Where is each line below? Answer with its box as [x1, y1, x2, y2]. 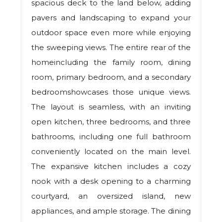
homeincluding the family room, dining [31, 57, 191, 67]
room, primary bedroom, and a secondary [31, 72, 191, 82]
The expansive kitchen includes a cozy [31, 162, 191, 171]
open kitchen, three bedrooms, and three [31, 117, 191, 127]
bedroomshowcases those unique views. [31, 87, 191, 97]
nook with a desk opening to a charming [31, 176, 191, 186]
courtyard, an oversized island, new [31, 191, 191, 201]
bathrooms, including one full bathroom [31, 132, 191, 142]
